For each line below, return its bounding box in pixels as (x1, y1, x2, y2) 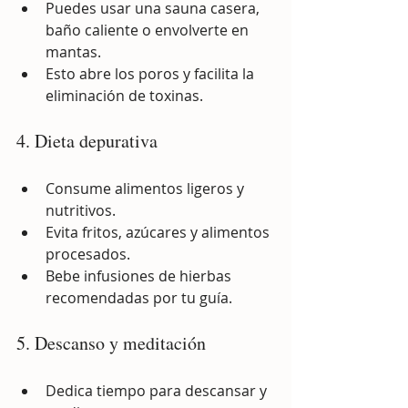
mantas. (46, 41, 101, 62)
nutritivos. (46, 199, 116, 220)
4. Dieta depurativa (16, 127, 158, 153)
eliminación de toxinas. (46, 85, 203, 106)
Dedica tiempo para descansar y (46, 380, 270, 401)
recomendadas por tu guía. (46, 287, 232, 308)
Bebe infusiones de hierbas (46, 265, 235, 286)
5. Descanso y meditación (16, 330, 206, 355)
